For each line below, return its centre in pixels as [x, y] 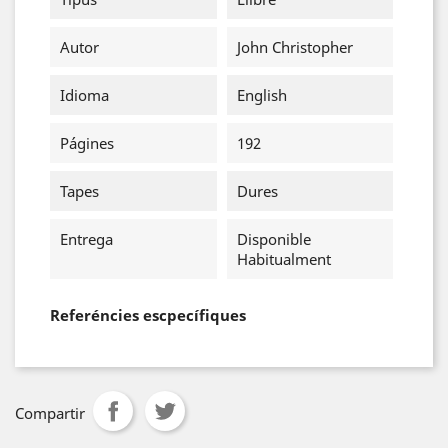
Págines [87, 143]
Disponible [273, 239]
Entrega [86, 239]
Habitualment [283, 259]
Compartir [50, 413]
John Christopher [294, 47]
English [261, 95]
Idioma [84, 95]
